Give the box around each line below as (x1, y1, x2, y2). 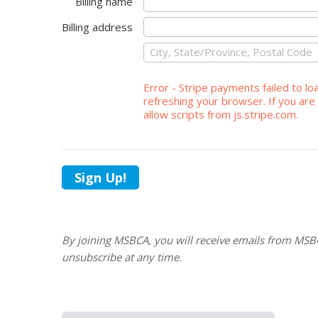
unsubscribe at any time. (62, 250, 182, 264)
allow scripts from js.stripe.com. (143, 107, 298, 122)
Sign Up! (75, 168, 126, 186)
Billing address (62, 19, 133, 34)
